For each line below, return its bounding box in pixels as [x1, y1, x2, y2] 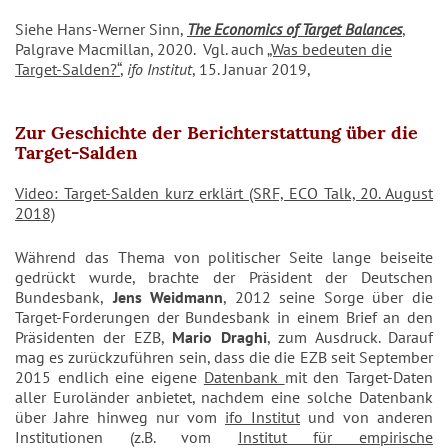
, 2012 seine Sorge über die [223, 287, 434, 308]
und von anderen [300, 407, 433, 428]
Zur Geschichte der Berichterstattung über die [15, 121, 418, 145]
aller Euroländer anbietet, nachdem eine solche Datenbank [15, 387, 433, 408]
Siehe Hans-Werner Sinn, [15, 19, 187, 40]
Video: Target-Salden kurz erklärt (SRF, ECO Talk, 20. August [15, 183, 433, 204]
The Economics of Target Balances [187, 19, 402, 40]
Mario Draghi [172, 327, 267, 348]
